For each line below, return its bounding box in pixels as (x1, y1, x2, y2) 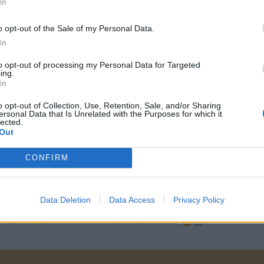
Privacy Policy (173, 194, 225, 204)
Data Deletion (39, 194, 91, 204)
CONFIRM (25, 153, 69, 162)
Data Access (108, 194, 155, 204)
